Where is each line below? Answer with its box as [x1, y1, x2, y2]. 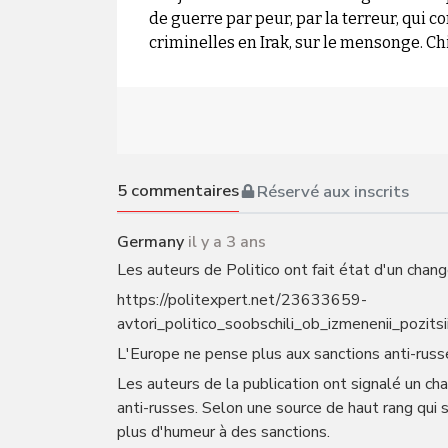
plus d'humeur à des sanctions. [117, 421, 330, 443]
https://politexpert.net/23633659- [117, 289, 367, 311]
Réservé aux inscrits [257, 179, 409, 203]
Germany [117, 231, 184, 253]
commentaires [127, 179, 239, 202]
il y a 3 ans [188, 231, 266, 253]
